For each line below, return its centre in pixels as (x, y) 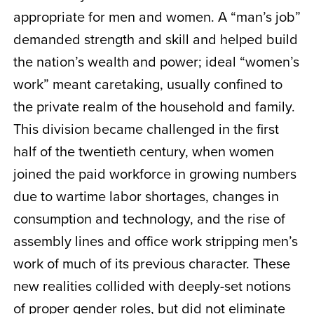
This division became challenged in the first (146, 129)
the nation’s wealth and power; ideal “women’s (156, 61)
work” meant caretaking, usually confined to (148, 84)
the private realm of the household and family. (154, 106)
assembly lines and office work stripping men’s (155, 241)
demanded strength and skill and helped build (155, 39)
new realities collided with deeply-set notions (152, 286)
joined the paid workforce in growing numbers (155, 173)
